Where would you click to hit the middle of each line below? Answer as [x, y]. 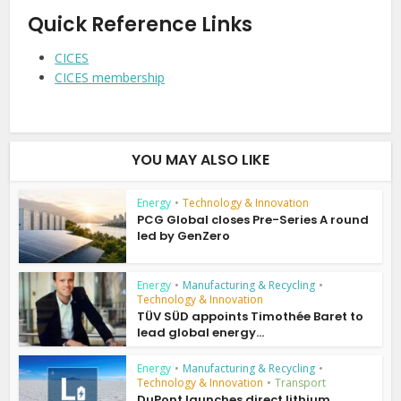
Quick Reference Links [141, 24]
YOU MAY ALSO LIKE [200, 159]
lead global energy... [201, 333]
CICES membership [110, 77]
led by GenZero [184, 235]
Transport [301, 383]
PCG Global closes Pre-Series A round [253, 219]
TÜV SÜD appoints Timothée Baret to [251, 317]
